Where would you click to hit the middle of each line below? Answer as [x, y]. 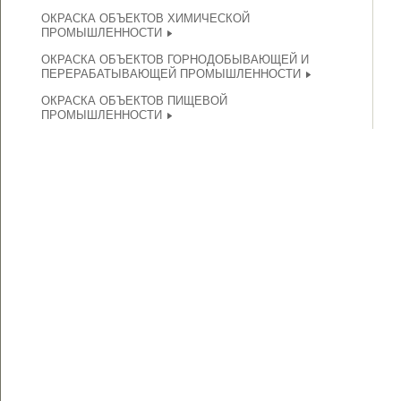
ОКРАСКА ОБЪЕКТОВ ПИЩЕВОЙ [134, 101]
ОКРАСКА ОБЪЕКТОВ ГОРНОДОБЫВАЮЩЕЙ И [175, 60]
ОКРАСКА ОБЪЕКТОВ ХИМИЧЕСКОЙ [145, 18]
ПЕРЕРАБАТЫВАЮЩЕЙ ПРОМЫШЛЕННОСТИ [171, 74]
